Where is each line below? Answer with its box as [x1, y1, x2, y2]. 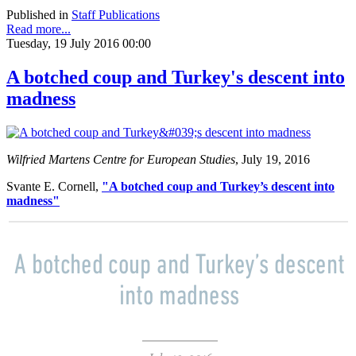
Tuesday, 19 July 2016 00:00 [6, 37, 151, 51]
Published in [6, 8, 68, 22]
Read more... [6, 22, 71, 37]
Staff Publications [72, 8, 160, 22]
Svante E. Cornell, [6, 180, 102, 194]
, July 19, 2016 [235, 153, 310, 167]
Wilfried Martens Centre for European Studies [6, 153, 235, 167]
